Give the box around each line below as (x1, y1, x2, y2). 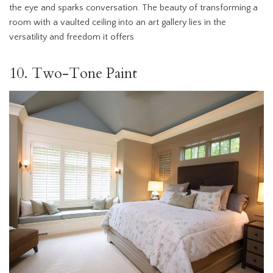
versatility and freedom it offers (9, 32, 134, 42)
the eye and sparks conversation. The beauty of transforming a (9, 2, 258, 13)
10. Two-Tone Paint (9, 63, 137, 83)
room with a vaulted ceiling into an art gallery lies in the (9, 17, 226, 27)
